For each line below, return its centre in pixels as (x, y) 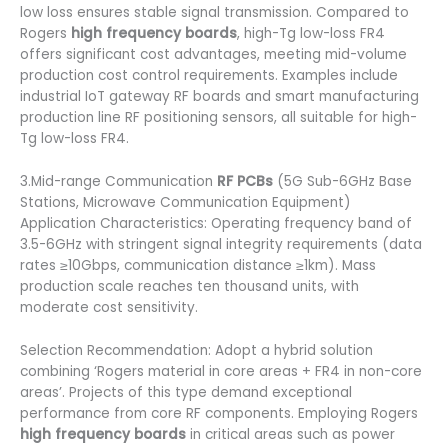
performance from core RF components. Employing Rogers (219, 413)
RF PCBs (245, 182)
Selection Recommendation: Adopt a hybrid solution (196, 350)
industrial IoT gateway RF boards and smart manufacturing (219, 97)
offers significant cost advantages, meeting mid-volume (213, 55)
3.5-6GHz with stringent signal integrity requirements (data (221, 245)
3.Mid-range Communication (118, 182)
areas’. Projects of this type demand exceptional (186, 392)
